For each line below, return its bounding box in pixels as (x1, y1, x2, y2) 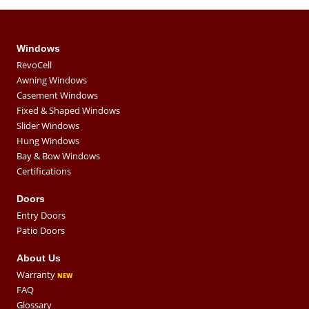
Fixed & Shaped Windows (17, 104, 120, 117)
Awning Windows (17, 74, 87, 87)
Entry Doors (17, 209, 66, 222)
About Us (17, 252, 61, 264)
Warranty (17, 268, 55, 281)
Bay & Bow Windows (17, 150, 100, 163)
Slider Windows (17, 119, 79, 132)
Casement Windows (17, 89, 98, 102)
